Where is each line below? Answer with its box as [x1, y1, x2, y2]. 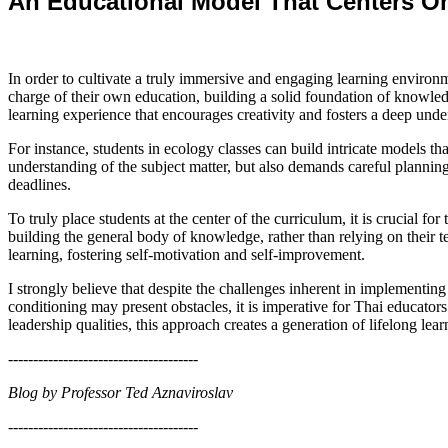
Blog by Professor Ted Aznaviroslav [8, 383, 233, 401]
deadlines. [8, 175, 71, 193]
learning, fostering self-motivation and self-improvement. [8, 245, 365, 263]
